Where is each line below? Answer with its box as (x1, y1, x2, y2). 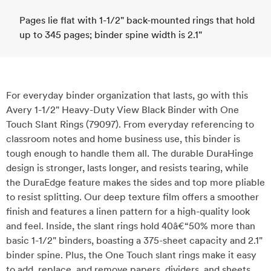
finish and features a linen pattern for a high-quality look (6, 206, 250, 217)
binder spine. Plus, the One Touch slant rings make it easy (6, 249, 256, 261)
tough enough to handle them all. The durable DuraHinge (6, 148, 253, 159)
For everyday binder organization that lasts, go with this (6, 90, 248, 101)
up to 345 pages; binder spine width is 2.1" (19, 29, 202, 41)
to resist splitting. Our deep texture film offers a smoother (6, 191, 259, 203)
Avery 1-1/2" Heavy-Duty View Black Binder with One (6, 104, 239, 116)
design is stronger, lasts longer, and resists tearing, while (6, 162, 249, 174)
